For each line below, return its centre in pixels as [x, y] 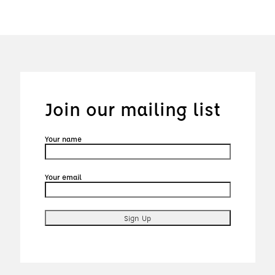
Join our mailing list [132, 109]
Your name [63, 139]
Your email [63, 177]
